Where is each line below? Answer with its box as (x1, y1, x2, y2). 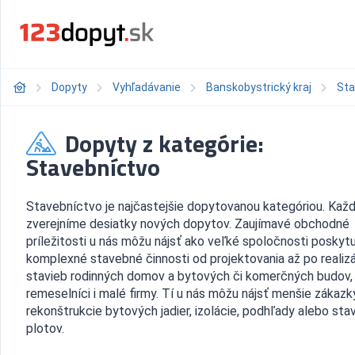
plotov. (26, 321, 64, 336)
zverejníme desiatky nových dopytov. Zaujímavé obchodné (26, 216, 349, 231)
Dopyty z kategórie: (59, 125, 264, 162)
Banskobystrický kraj (206, 81, 311, 94)
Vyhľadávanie (113, 81, 181, 94)
